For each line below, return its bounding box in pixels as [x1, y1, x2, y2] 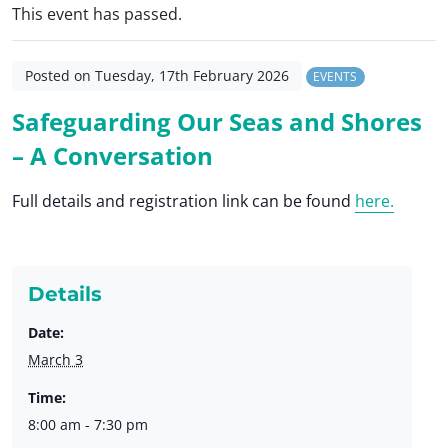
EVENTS [313, 67, 358, 85]
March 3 [28, 349, 83, 369]
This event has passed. [12, 2, 182, 25]
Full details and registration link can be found [12, 189, 355, 212]
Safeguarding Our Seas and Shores [12, 104, 422, 138]
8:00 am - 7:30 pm [28, 414, 148, 434]
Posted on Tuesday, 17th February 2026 [24, 65, 289, 85]
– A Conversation [12, 138, 213, 172]
